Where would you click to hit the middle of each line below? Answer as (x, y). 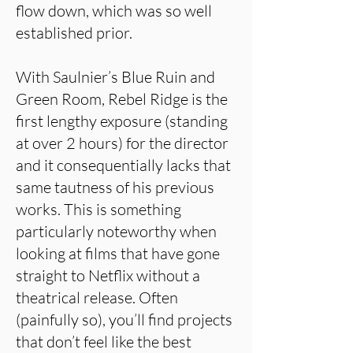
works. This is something (98, 209)
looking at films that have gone (118, 253)
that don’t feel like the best (104, 342)
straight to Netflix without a (108, 275)
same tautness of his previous (115, 187)
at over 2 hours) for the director (122, 143)
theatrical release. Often (97, 297)
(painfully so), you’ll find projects (124, 320)
